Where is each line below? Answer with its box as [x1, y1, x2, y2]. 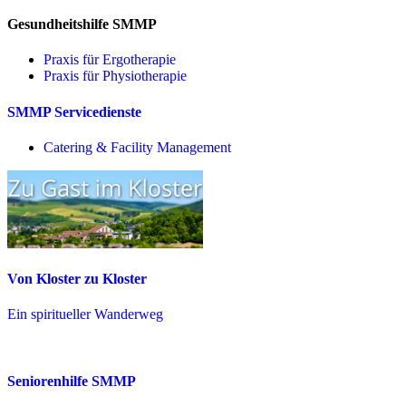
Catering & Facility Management [43, 139, 231, 155]
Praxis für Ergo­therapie [43, 52, 176, 68]
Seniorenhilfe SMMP [7, 372, 136, 389]
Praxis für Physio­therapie [43, 68, 187, 84]
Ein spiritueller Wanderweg [7, 306, 163, 323]
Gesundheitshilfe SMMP [7, 16, 157, 33]
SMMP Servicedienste [7, 103, 141, 120]
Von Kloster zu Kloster [7, 271, 147, 287]
